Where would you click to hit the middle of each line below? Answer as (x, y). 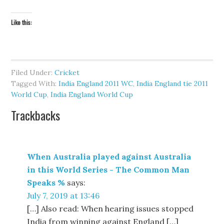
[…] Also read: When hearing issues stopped (110, 208)
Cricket (67, 72)
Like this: (22, 22)
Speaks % (46, 182)
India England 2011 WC (96, 83)
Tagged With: (35, 83)
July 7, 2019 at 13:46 (63, 195)
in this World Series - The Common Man (108, 169)
